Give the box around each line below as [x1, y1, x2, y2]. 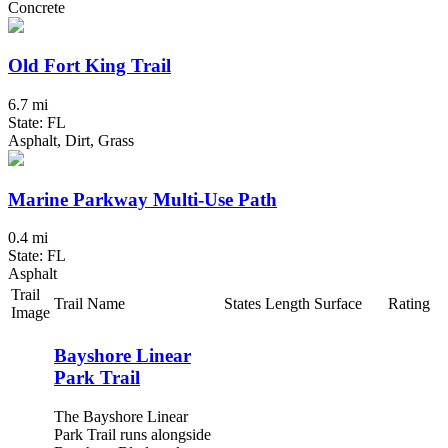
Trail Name [54, 295, 125, 313]
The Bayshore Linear [54, 407, 188, 425]
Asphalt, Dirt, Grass [8, 132, 134, 150]
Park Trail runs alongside [54, 425, 211, 443]
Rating [388, 295, 430, 313]
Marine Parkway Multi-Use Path [8, 188, 277, 210]
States [224, 295, 261, 313]
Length [265, 295, 310, 313]
